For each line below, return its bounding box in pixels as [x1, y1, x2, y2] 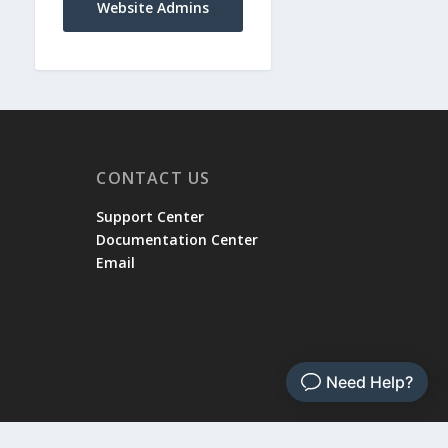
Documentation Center [96, 229, 259, 249]
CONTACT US [96, 166, 211, 189]
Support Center [96, 206, 205, 226]
